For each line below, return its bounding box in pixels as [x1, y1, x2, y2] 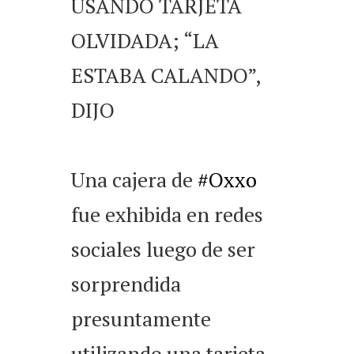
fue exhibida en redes [71, 201, 263, 228]
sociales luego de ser [71, 235, 255, 263]
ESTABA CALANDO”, [71, 62, 260, 89]
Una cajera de [71, 166, 198, 194]
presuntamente [71, 305, 211, 333]
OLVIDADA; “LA [71, 27, 219, 55]
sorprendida [71, 270, 181, 298]
